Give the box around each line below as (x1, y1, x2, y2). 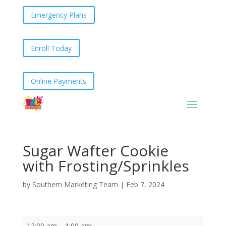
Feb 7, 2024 (126, 179, 164, 189)
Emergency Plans (30, 10, 87, 20)
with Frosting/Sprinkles (22, 155, 189, 176)
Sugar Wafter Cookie (22, 140, 168, 161)
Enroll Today (30, 43, 72, 53)
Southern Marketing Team (32, 179, 118, 189)
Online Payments (30, 76, 86, 86)
